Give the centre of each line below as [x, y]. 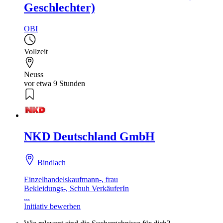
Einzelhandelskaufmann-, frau [71, 180]
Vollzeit [36, 52]
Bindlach [53, 163]
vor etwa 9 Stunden [55, 84]
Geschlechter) [59, 8]
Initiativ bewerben [52, 207]
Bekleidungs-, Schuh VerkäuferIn [76, 189]
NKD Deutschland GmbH [89, 137]
